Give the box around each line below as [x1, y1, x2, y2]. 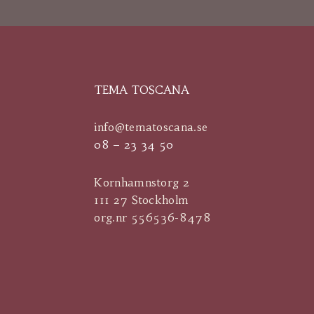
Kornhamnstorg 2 [94, 175, 189, 190]
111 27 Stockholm [94, 193, 189, 207]
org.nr [94, 210, 131, 225]
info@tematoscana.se [94, 119, 208, 134]
